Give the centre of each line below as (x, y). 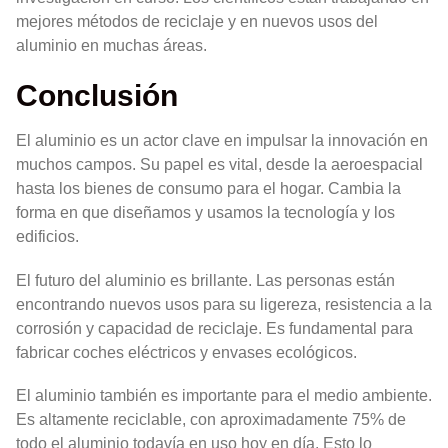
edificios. (47, 237)
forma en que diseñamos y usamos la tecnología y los (205, 213)
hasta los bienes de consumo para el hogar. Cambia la (208, 189)
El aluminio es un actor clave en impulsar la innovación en (222, 141)
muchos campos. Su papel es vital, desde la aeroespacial (219, 165)
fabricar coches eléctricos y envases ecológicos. (186, 352)
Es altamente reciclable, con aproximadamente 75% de (211, 419)
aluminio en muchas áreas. (111, 46)
